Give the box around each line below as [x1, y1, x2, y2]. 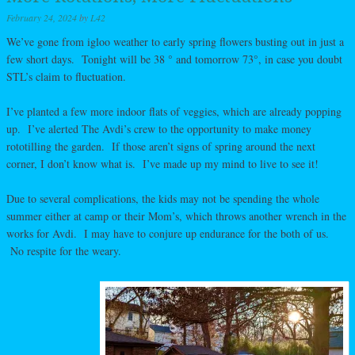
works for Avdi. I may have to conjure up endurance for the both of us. [6, 225, 329, 241]
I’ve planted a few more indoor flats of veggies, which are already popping [6, 103, 342, 119]
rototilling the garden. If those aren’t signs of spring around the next [6, 138, 315, 154]
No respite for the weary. [6, 242, 121, 258]
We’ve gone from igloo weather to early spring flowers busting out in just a [6, 33, 344, 49]
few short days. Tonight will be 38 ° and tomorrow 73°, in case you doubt [6, 51, 342, 67]
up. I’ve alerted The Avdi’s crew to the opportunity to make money [6, 120, 311, 136]
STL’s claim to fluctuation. [6, 68, 126, 84]
